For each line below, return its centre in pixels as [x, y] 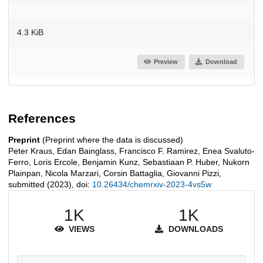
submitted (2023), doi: [50, 185]
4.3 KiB [30, 32]
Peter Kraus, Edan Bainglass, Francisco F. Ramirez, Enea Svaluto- [131, 151]
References [42, 119]
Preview [166, 62]
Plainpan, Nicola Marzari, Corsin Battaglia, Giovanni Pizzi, [115, 173]
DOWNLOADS [195, 229]
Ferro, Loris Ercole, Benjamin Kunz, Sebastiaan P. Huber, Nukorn [129, 162]
